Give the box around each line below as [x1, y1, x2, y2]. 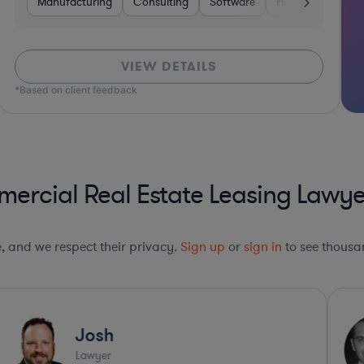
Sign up [180, 238, 225, 257]
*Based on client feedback [15, 84, 138, 97]
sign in [244, 238, 282, 257]
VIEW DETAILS [120, 58, 217, 76]
